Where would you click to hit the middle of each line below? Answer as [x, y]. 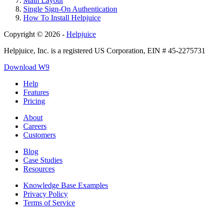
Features [36, 92]
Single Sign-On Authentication [70, 9]
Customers [39, 135]
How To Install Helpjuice [62, 17]
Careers [35, 126]
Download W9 [27, 67]
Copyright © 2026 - [35, 34]
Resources [39, 169]
